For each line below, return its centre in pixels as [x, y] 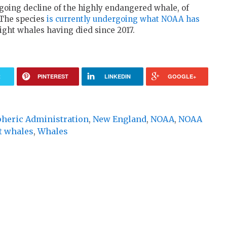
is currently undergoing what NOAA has [123, 19]
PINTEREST [53, 77]
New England [120, 119]
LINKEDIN [117, 77]
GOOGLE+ [182, 77]
